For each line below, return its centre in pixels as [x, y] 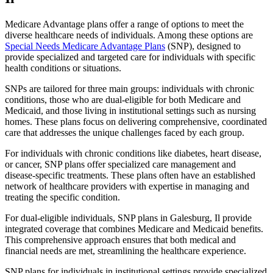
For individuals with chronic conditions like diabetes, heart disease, [133, 154]
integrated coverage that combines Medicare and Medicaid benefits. [134, 229]
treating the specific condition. [62, 197]
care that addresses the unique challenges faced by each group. [125, 133]
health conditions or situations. [63, 68]
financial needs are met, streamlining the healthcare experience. [126, 251]
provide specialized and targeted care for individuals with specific [130, 57]
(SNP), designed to [203, 46]
